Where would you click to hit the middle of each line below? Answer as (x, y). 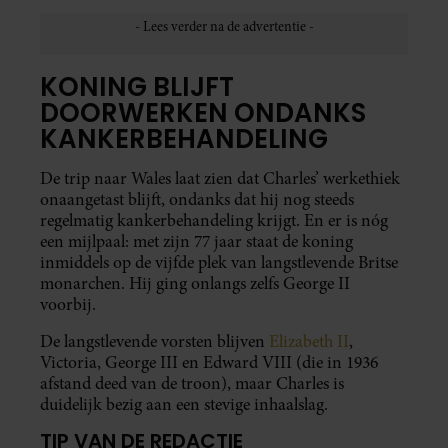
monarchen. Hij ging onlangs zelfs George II (195, 284)
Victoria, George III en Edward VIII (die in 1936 (209, 363)
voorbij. (68, 305)
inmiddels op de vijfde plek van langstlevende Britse (219, 263)
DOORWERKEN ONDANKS (203, 113)
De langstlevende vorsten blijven (154, 342)
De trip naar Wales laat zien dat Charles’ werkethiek (220, 179)
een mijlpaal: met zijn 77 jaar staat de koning (196, 242)
